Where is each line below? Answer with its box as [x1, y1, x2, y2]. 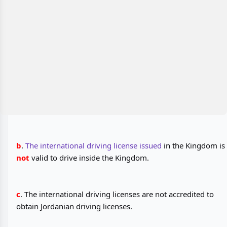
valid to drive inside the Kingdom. [29, 153, 149, 163]
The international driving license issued [25, 140, 162, 151]
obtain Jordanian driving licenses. [16, 201, 132, 212]
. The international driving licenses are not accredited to [20, 189, 214, 200]
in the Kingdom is [162, 140, 225, 151]
